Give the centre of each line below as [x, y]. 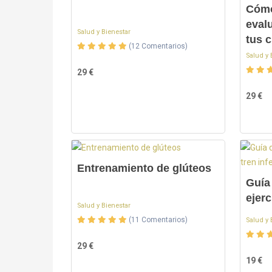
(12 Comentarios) [158, 46]
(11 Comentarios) [158, 220]
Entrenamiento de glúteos [144, 168]
